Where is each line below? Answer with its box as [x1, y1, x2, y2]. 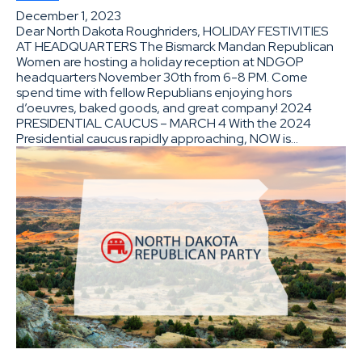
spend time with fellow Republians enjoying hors [16, 83, 292, 101]
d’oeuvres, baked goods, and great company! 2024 [16, 99, 312, 116]
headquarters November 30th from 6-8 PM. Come [16, 68, 308, 86]
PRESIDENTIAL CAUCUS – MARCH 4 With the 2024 [16, 114, 311, 132]
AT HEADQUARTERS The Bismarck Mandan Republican [16, 37, 334, 55]
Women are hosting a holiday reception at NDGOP [16, 53, 304, 70]
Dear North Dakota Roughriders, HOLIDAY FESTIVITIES [16, 22, 328, 40]
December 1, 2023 [16, 6, 121, 24]
